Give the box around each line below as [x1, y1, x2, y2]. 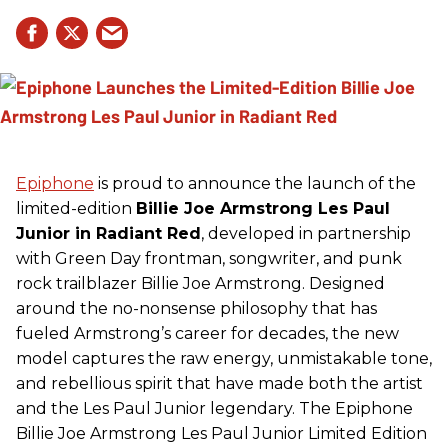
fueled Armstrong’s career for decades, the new [16, 323, 399, 343]
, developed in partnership [201, 223, 411, 243]
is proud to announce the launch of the [94, 173, 416, 193]
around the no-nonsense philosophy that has [16, 298, 377, 318]
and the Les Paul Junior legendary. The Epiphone [16, 398, 413, 418]
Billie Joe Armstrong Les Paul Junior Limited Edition [16, 423, 427, 443]
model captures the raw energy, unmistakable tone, [16, 348, 432, 368]
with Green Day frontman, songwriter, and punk [16, 248, 402, 268]
